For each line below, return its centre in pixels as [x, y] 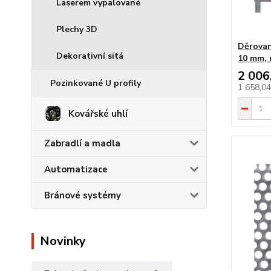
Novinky [63, 241]
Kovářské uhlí [98, 114]
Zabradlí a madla [82, 143]
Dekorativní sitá [90, 56]
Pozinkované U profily [96, 83]
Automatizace [76, 169]
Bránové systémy [83, 195]
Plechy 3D [77, 29]
